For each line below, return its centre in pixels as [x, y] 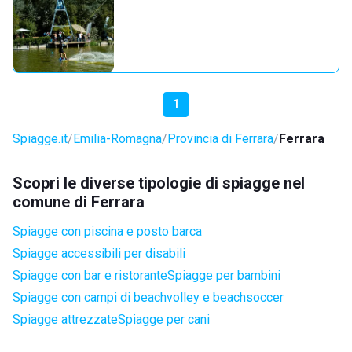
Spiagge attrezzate [65, 319]
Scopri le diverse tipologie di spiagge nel [159, 183]
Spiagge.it [40, 139]
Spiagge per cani [164, 319]
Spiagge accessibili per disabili [99, 253]
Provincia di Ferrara [220, 139]
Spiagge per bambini [224, 275]
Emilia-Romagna [117, 139]
